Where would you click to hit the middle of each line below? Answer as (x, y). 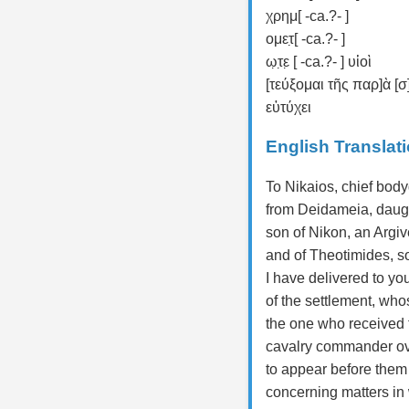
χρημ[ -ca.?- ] (307, 16)
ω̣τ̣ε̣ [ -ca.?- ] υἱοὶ (319, 61)
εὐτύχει (288, 107)
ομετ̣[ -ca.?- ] (305, 38)
